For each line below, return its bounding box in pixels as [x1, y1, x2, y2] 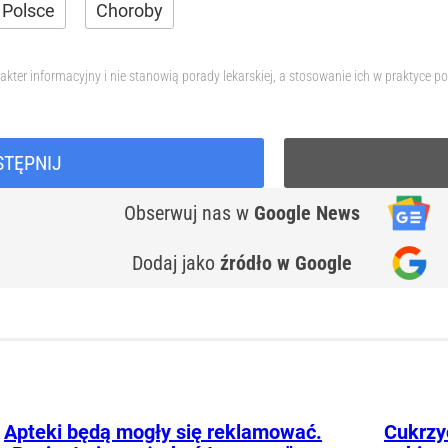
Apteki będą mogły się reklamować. [4, 420, 322, 444]
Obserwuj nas [124, 201, 236, 225]
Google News [254, 201, 360, 225]
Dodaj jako [132, 251, 220, 275]
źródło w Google [220, 251, 352, 275]
